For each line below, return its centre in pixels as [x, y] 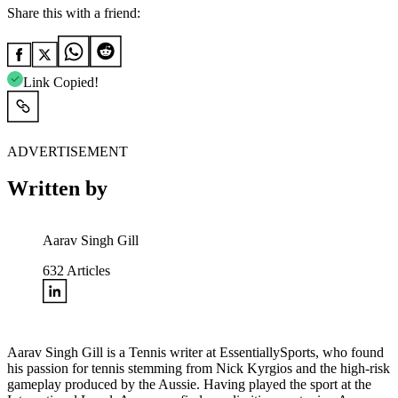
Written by [57, 189]
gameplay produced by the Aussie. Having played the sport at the [189, 385]
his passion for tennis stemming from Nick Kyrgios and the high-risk [199, 369]
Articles [87, 271]
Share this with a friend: [74, 12]
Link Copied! [61, 82]
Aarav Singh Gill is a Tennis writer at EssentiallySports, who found [195, 353]
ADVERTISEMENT [68, 151]
